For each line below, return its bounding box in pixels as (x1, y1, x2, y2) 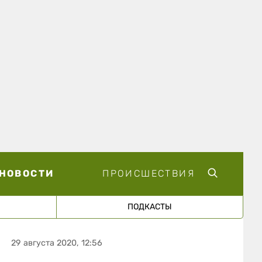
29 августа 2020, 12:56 (11, 237, 103, 248)
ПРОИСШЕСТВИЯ (102, 167, 195, 179)
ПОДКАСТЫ (127, 201, 172, 212)
